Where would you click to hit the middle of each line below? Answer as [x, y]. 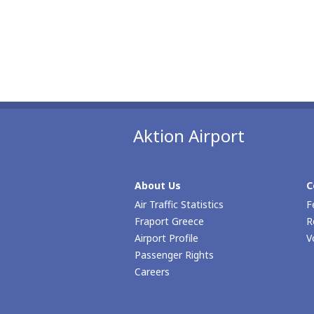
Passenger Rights [174, 255]
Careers [152, 272]
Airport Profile [166, 238]
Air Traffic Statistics [179, 204]
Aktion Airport [189, 136]
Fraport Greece [169, 221]
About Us [158, 185]
